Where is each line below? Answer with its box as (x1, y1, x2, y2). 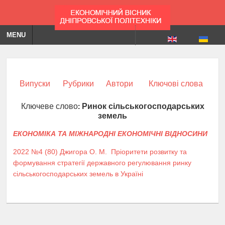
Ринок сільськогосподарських (81, 99, 204, 112)
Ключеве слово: (21, 99, 82, 112)
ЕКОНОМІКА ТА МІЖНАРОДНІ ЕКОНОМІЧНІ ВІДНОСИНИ (13, 129, 207, 138)
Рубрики (62, 79, 94, 88)
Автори (106, 79, 133, 88)
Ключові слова (148, 79, 203, 88)
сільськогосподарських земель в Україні (13, 169, 143, 178)
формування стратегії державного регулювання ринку (13, 158, 191, 167)
